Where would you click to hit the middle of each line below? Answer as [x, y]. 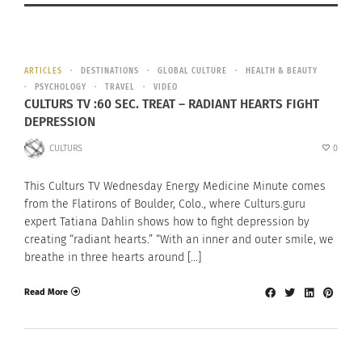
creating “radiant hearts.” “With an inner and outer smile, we [179, 240]
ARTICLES [43, 72]
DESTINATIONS [110, 72]
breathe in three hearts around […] [113, 258]
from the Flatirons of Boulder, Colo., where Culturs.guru [165, 204]
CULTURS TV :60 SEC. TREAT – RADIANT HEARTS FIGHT [172, 104]
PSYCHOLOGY [61, 88]
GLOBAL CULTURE [192, 72]
